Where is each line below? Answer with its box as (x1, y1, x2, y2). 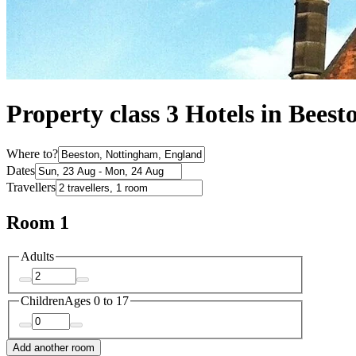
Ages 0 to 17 (64, 294, 129, 308)
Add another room (13, 341, 95, 354)
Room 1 (6, 211, 69, 233)
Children (21, 294, 64, 308)
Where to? (6, 146, 58, 161)
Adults (21, 249, 54, 263)
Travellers (6, 180, 56, 194)
